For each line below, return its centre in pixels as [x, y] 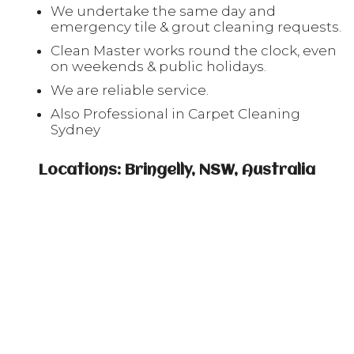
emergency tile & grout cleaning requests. [196, 27]
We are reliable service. [130, 90]
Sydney [75, 130]
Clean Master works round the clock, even [194, 51]
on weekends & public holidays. [158, 66]
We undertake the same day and [163, 11]
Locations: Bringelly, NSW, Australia [177, 171]
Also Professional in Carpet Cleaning [175, 114]
